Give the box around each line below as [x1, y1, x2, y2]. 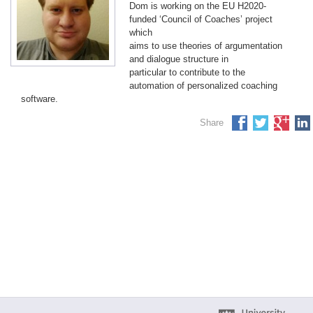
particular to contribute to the [129, 67, 245, 78]
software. [21, 94, 58, 104]
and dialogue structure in [129, 54, 228, 64]
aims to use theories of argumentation [129, 41, 282, 51]
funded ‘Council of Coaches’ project [129, 14, 272, 24]
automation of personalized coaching [129, 80, 277, 91]
